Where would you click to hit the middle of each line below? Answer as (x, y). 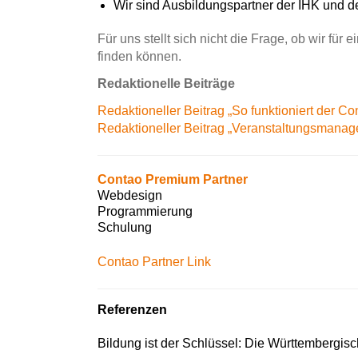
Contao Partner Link (154, 262)
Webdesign (130, 195)
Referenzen (132, 310)
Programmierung (145, 211)
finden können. (139, 56)
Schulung (125, 227)
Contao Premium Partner (173, 179)
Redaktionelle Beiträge (166, 84)
